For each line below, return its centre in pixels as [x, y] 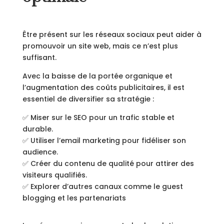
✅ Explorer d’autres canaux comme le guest [102, 186]
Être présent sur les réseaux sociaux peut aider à [112, 34]
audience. [40, 152]
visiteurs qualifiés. [54, 175]
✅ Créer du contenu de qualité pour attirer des [108, 163]
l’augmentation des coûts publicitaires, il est [103, 87]
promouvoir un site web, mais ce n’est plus [100, 46]
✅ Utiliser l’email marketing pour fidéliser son [104, 140]
